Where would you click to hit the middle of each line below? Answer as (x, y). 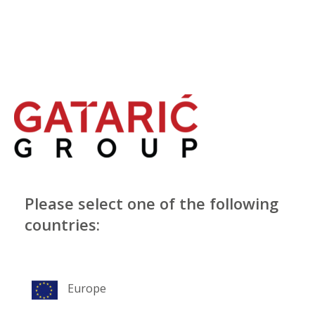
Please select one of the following (152, 204)
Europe (87, 289)
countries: (62, 225)
